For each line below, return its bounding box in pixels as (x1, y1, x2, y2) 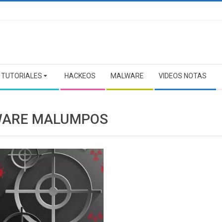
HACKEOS (64, 72, 96, 80)
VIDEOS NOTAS (159, 72, 207, 80)
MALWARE (111, 72, 144, 80)
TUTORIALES (1, 72, 42, 80)
